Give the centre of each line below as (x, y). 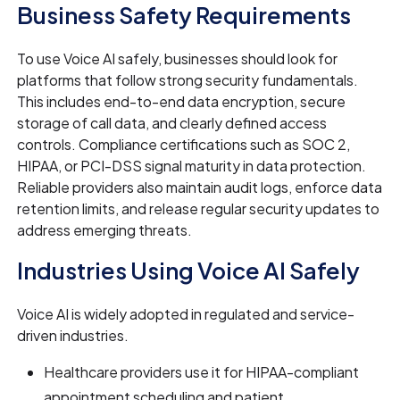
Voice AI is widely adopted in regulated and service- (186, 314)
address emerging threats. (105, 230)
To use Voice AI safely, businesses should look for (178, 59)
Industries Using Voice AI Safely (189, 271)
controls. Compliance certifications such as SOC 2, (184, 145)
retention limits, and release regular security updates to (199, 209)
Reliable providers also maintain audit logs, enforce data (200, 187)
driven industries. (75, 336)
